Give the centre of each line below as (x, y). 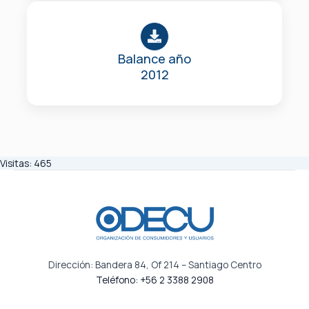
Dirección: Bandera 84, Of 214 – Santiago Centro (154, 264)
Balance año (154, 58)
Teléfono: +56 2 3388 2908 (154, 279)
